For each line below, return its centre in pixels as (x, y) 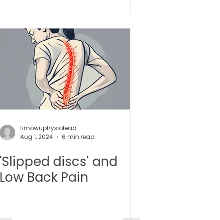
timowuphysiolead (48, 128)
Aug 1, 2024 (37, 137)
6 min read (78, 137)
